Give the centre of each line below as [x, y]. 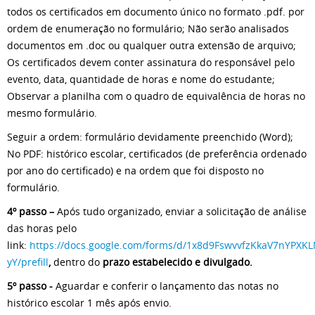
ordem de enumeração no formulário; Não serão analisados [148, 28]
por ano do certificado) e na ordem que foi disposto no [135, 171]
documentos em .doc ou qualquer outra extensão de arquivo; [152, 45]
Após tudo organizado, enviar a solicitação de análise [182, 211]
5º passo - [31, 286]
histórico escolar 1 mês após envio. [91, 303]
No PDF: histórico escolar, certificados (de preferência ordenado [157, 154]
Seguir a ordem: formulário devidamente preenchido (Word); [150, 137]
